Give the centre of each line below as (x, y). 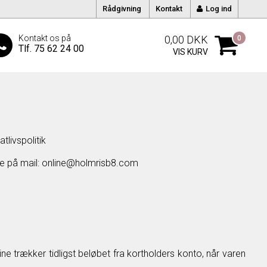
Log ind (219, 9)
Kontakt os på (45, 38)
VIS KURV (191, 52)
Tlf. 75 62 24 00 (52, 49)
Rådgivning (122, 9)
